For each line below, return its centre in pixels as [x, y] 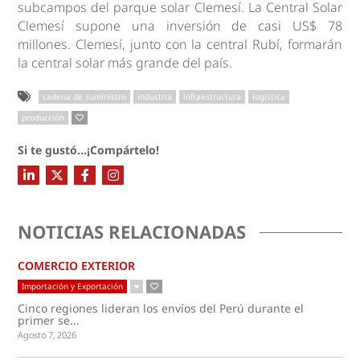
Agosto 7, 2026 [47, 335]
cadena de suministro [85, 96]
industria [155, 96]
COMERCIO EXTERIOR [77, 266]
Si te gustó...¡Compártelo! [89, 150]
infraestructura [213, 96]
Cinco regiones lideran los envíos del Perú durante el [161, 308]
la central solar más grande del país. [125, 63]
